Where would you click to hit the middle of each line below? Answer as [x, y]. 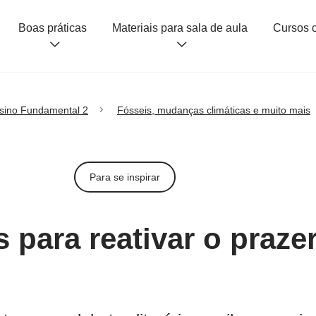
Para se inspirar [124, 177]
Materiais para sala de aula [180, 28]
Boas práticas [53, 28]
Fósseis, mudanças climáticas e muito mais [214, 110]
